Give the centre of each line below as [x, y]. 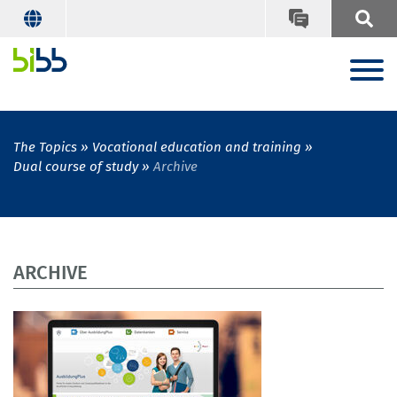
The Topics [45, 148]
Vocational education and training [197, 148]
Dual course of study [76, 167]
